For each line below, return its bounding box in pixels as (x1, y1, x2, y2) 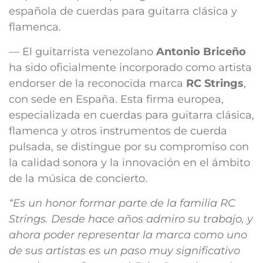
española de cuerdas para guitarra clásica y (9, 5, 237, 18)
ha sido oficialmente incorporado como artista (9, 61, 252, 74)
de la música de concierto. (9, 172, 147, 185)
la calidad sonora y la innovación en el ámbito (9, 156, 250, 169)
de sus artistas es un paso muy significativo (9, 244, 240, 257)
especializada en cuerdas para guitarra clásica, (9, 109, 254, 122)
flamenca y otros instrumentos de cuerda (9, 124, 227, 137)
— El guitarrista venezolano (9, 45, 156, 58)
